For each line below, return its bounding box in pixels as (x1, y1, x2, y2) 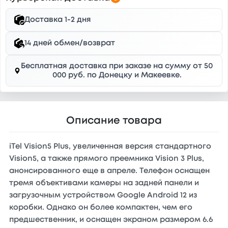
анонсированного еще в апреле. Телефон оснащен (9, 167, 210, 175)
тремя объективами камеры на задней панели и (9, 180, 199, 187)
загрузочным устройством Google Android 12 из (9, 192, 197, 199)
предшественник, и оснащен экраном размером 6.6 (9, 216, 213, 223)
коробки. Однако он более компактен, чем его (9, 204, 192, 211)
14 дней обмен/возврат (24, 40, 115, 47)
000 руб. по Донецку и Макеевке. (52, 72, 182, 79)
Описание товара (66, 116, 162, 126)
